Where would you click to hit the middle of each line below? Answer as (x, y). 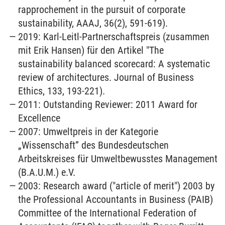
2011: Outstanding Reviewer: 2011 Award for (108, 104)
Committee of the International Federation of (107, 213)
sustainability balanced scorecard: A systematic (114, 64)
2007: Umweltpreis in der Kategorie (88, 132)
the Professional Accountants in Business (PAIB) (116, 199)
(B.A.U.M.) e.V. (47, 172)
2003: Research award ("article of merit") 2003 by (117, 186)
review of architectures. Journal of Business (106, 77)
